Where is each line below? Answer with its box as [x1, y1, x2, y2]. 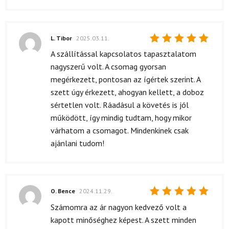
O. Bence [51, 187, 77, 195]
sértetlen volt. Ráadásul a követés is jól [51, 100, 189, 110]
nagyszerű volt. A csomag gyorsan [51, 61, 166, 72]
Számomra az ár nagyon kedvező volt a [51, 201, 187, 212]
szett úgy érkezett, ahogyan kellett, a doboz [51, 87, 204, 98]
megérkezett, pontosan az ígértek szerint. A [51, 74, 200, 85]
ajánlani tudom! [51, 138, 104, 149]
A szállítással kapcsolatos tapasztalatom [51, 49, 196, 59]
